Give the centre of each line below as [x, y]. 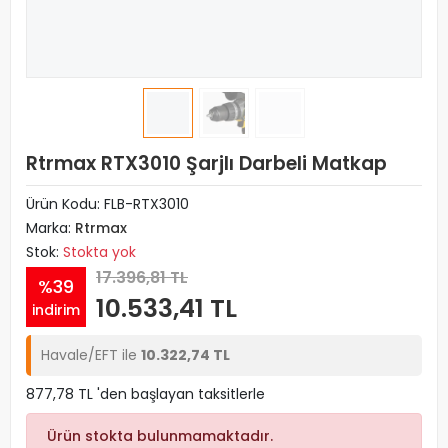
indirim [56, 309]
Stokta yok [99, 252]
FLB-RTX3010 [146, 204]
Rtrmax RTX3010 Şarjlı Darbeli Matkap [206, 163]
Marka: [50, 228]
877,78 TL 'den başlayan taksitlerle [145, 394]
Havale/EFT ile [91, 355]
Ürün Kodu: [65, 204]
